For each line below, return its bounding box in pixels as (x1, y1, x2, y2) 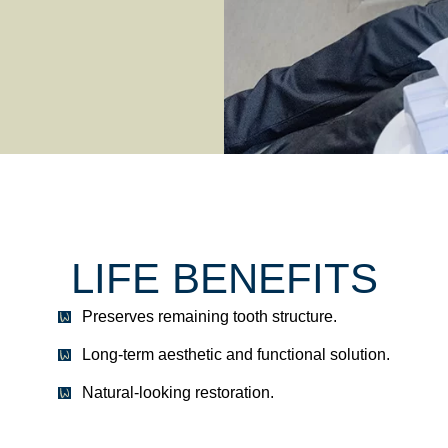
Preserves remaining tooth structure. (82, 308, 337, 325)
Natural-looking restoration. (82, 384, 274, 401)
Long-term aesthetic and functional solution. (82, 346, 390, 363)
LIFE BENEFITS (70, 255, 378, 302)
